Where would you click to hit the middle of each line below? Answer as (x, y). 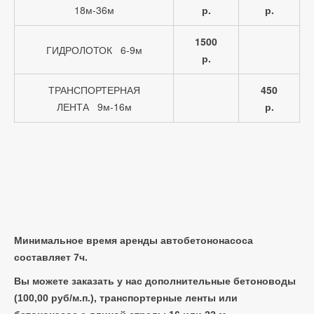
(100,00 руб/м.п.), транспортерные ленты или (126, 298)
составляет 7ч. (51, 257)
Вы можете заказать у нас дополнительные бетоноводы (155, 281)
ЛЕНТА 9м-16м (94, 107)
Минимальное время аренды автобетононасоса (134, 240)
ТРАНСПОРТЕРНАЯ (94, 90)
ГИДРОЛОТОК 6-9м (94, 50)
